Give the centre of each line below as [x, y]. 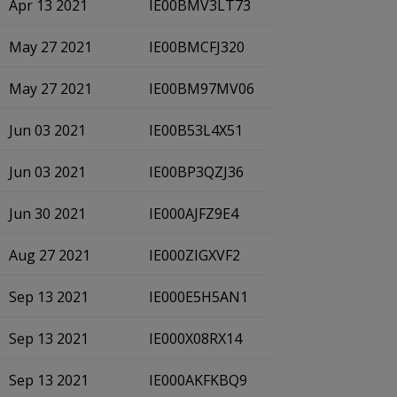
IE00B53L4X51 [196, 130]
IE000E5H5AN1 [198, 297]
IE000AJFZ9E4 [194, 214]
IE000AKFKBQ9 [198, 380]
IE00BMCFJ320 [197, 47]
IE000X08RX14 [195, 339]
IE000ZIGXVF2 [195, 255]
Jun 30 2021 [47, 214]
